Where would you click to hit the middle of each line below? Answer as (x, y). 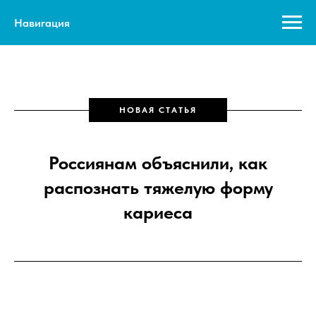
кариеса (158, 212)
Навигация (42, 23)
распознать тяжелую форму (158, 187)
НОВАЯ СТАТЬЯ (158, 110)
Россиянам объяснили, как (158, 163)
